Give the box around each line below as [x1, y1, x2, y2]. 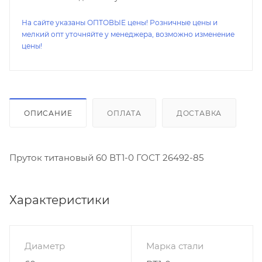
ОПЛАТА [107, 108, 142, 118]
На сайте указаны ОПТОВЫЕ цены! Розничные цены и [22, 18, 218, 27]
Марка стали [146, 240, 204, 251]
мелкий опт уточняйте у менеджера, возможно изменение [22, 30, 235, 39]
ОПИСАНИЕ [24, 108, 73, 118]
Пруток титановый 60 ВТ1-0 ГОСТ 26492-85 [9, 151, 204, 163]
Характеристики [9, 192, 110, 207]
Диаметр [25, 240, 65, 251]
